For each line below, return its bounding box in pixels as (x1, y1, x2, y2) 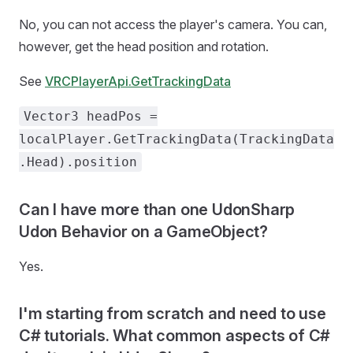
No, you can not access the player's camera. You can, (19, 17, 327, 32)
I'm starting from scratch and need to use (19, 304, 326, 323)
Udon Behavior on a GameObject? (19, 222, 268, 241)
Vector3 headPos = (24, 109, 158, 124)
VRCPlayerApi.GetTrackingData (45, 73, 231, 89)
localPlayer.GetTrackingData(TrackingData (19, 132, 334, 147)
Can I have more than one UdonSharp (19, 200, 295, 219)
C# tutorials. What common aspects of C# (19, 326, 331, 345)
